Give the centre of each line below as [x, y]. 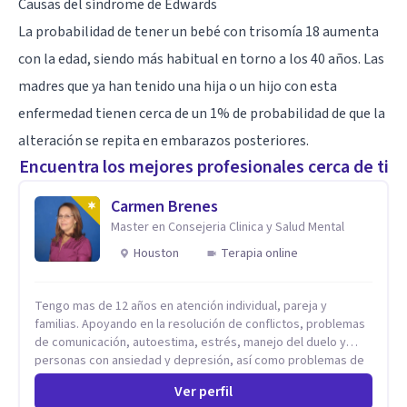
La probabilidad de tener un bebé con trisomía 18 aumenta [199, 31]
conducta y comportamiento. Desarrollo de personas [179, 378]
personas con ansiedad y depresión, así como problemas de [199, 360]
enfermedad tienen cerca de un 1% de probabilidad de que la [202, 113]
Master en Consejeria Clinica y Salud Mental [228, 227]
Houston [156, 253]
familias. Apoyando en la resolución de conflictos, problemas [200, 324]
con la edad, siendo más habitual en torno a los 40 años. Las [201, 59]
